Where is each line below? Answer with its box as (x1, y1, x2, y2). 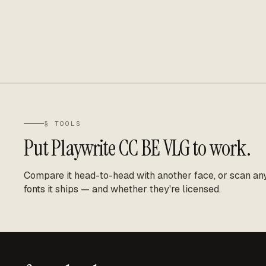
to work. (189, 134, 251, 162)
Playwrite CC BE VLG (51, 134, 190, 162)
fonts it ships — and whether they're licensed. (24, 183, 221, 195)
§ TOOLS (44, 119, 81, 128)
